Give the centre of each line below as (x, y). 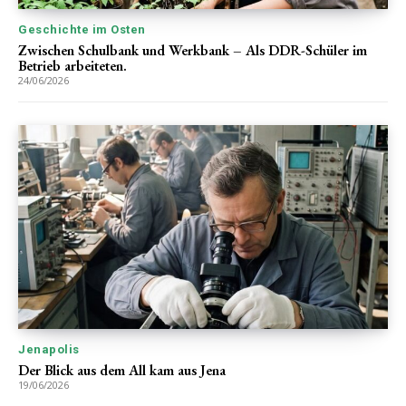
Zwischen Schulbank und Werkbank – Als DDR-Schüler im (193, 51)
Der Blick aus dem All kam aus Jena (122, 370)
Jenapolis (49, 349)
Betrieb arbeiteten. (72, 66)
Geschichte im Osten (82, 30)
